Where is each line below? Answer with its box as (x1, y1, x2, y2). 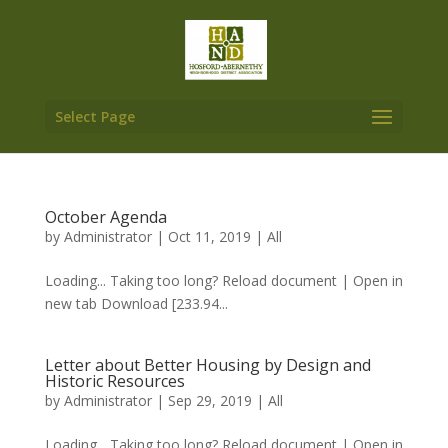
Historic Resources (44, 370, 185, 392)
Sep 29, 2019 (167, 391, 252, 410)
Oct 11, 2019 (167, 227, 251, 246)
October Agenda (44, 206, 167, 228)
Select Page (54, 107, 135, 126)
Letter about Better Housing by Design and (44, 354, 371, 376)
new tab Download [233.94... (44, 294, 228, 313)
